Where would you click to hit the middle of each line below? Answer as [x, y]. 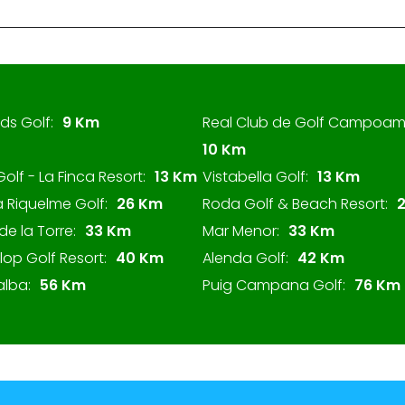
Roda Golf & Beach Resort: [295, 204]
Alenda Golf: [245, 258]
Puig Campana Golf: [274, 285]
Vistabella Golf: [255, 177]
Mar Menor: [241, 231]
